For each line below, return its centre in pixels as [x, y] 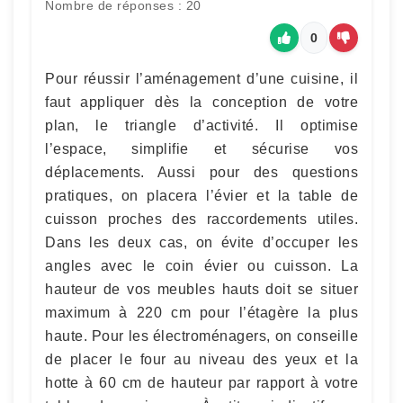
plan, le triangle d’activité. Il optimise [201, 125]
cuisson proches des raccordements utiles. [201, 219]
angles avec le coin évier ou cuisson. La [201, 265]
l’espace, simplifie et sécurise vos [201, 148]
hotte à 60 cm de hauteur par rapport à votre [201, 382]
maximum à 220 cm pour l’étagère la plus [201, 312]
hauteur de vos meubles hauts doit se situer [201, 289]
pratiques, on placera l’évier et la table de [201, 195]
